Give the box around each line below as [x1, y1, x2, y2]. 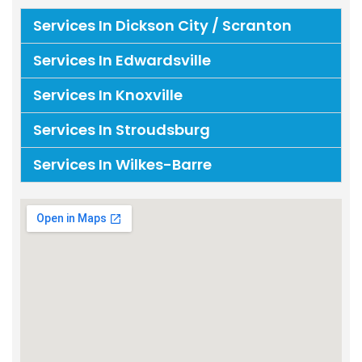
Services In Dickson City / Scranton [33, 15, 292, 36]
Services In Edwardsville [33, 50, 211, 71]
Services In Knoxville [33, 85, 183, 106]
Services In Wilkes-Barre [33, 154, 212, 175]
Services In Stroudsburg [33, 120, 210, 141]
